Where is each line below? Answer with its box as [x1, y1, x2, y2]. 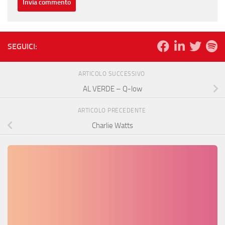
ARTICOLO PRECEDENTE [77, 107, 148, 115]
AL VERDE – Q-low [83, 84, 142, 93]
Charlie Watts [92, 121, 133, 130]
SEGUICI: [8, 42, 37, 52]
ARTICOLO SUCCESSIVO [78, 70, 147, 78]
